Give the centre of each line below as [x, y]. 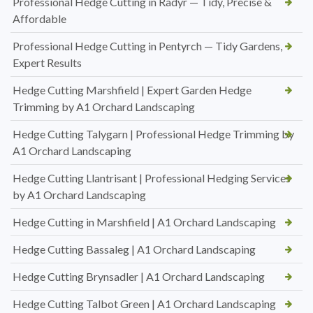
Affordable [39, 19]
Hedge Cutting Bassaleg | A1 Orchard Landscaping [134, 249]
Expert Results [47, 63]
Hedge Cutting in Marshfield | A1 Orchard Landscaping [144, 222]
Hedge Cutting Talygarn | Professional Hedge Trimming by [153, 134]
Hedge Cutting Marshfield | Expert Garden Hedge [132, 90]
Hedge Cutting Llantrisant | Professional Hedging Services [152, 178]
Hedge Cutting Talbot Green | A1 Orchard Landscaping [144, 304]
